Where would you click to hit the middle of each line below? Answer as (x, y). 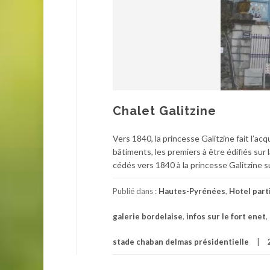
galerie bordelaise (148, 216)
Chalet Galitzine (165, 111)
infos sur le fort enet (226, 216)
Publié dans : (136, 191)
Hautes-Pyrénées (192, 191)
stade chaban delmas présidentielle (181, 241)
